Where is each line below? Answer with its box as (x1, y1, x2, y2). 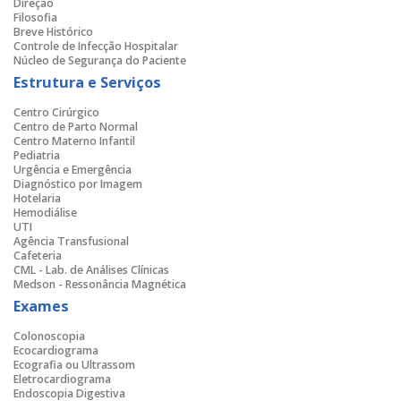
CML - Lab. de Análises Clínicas (13, 262, 170, 278)
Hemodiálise (13, 205, 78, 221)
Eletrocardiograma (13, 371, 112, 388)
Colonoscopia (13, 328, 86, 345)
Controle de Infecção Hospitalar (13, 38, 179, 54)
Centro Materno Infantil (13, 133, 136, 149)
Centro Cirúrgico (13, 105, 100, 121)
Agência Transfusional (13, 234, 130, 250)
